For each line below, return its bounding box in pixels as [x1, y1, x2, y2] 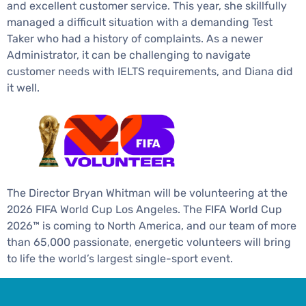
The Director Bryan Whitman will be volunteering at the [7, 186, 288, 199]
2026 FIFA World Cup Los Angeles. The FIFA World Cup [7, 202, 282, 216]
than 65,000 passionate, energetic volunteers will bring [7, 235, 291, 249]
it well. [7, 81, 40, 94]
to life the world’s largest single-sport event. [7, 251, 233, 265]
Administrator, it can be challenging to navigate [7, 48, 251, 61]
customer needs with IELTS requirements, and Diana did [7, 64, 293, 78]
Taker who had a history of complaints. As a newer [7, 31, 263, 45]
